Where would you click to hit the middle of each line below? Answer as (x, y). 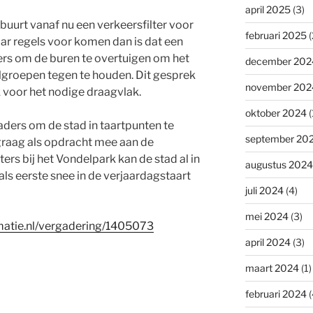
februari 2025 (276, 35)
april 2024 (268, 242)
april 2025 (268, 9)
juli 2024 (264, 190)
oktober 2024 (276, 112)
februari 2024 (276, 293)
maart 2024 (272, 268)
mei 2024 (267, 216)
